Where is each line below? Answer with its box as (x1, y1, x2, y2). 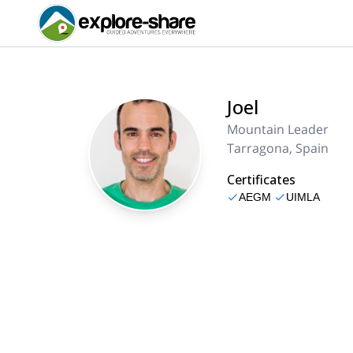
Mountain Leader (227, 121, 329, 138)
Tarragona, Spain (227, 139, 329, 157)
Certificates (227, 171, 295, 188)
